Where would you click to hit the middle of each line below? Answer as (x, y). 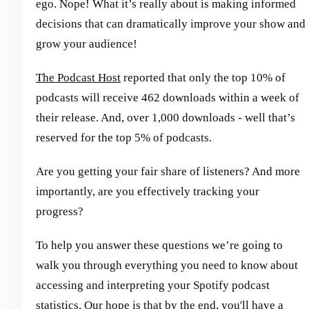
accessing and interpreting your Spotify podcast (153, 285)
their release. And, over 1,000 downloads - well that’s (166, 118)
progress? (60, 211)
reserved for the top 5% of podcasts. (124, 138)
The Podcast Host (78, 78)
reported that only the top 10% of (203, 78)
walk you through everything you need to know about (167, 265)
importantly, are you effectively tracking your (148, 191)
